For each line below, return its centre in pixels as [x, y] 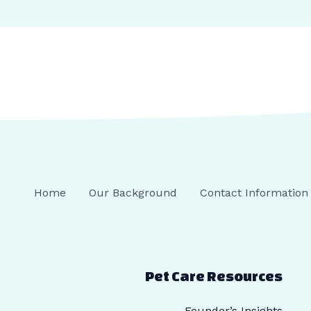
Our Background [133, 193]
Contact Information [254, 193]
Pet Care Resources [214, 276]
